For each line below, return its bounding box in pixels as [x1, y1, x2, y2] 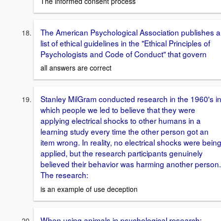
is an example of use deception [40, 184, 138, 194]
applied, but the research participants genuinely [40, 147, 203, 159]
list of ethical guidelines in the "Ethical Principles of [40, 37, 210, 48]
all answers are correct [40, 63, 111, 73]
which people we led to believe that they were [40, 104, 195, 115]
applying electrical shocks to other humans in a [40, 115, 201, 126]
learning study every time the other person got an [40, 126, 209, 137]
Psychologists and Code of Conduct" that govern [40, 48, 207, 59]
